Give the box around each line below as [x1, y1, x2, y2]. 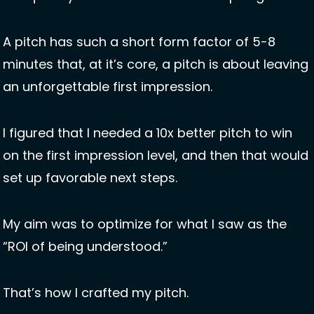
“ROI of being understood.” [3, 238, 168, 256]
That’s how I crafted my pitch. [3, 284, 192, 302]
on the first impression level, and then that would [3, 146, 308, 165]
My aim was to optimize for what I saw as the [3, 215, 287, 233]
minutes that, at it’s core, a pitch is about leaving [3, 55, 308, 74]
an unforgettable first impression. [3, 78, 216, 96]
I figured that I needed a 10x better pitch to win [3, 124, 292, 142]
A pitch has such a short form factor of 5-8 [3, 33, 275, 51]
